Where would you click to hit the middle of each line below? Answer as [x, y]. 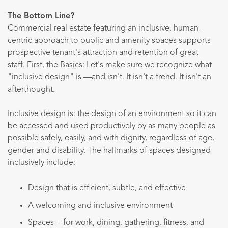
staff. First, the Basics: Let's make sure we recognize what [110, 65]
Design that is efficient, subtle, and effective [108, 189]
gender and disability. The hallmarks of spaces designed [109, 150]
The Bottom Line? [42, 16]
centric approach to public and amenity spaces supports [109, 40]
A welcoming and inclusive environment [100, 206]
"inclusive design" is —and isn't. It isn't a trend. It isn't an [109, 77]
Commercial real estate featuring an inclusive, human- [104, 28]
